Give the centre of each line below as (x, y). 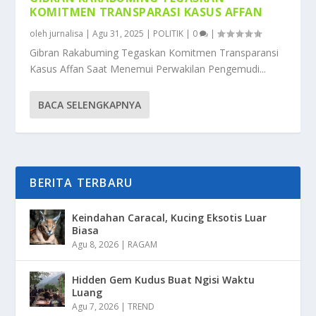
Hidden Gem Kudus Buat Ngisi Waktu (164, 279)
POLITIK (169, 33)
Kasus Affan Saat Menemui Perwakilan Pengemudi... (148, 68)
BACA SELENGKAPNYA (90, 104)
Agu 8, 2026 (96, 244)
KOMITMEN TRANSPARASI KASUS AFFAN (146, 12)
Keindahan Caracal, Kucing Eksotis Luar (170, 217)
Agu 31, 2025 (119, 33)
